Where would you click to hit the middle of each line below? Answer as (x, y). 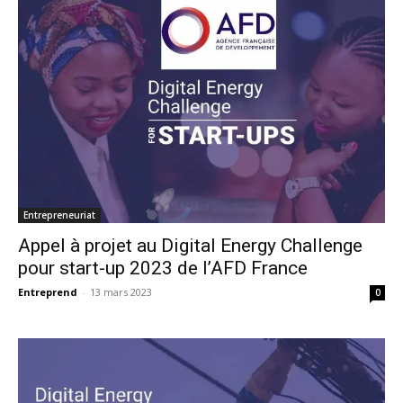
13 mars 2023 (121, 292)
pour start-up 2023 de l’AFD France (163, 269)
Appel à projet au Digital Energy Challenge (190, 246)
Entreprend (48, 292)
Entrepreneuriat (59, 215)
